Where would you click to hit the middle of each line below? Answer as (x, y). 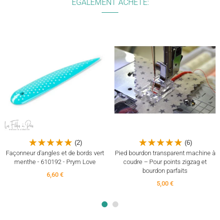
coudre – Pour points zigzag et (165, 162)
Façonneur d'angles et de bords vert (55, 153)
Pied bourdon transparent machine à (165, 153)
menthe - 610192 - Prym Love (55, 162)
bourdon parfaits (165, 171)
